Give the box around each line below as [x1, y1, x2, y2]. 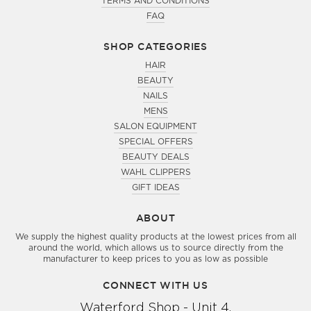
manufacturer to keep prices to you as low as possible [43, 255, 268, 263]
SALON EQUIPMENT [114, 122, 197, 131]
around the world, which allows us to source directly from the [28, 244, 283, 252]
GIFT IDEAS [131, 183, 180, 192]
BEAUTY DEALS [121, 153, 190, 161]
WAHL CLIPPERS [120, 168, 191, 176]
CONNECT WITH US [103, 279, 208, 291]
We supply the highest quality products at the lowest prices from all [15, 233, 296, 241]
